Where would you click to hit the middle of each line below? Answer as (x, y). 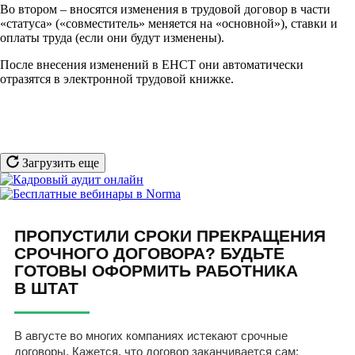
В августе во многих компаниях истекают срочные (151, 335)
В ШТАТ (46, 288)
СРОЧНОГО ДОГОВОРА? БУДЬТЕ (149, 253)
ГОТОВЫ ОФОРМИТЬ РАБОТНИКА (156, 270)
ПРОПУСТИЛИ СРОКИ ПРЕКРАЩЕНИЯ (170, 235)
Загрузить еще (59, 162)
